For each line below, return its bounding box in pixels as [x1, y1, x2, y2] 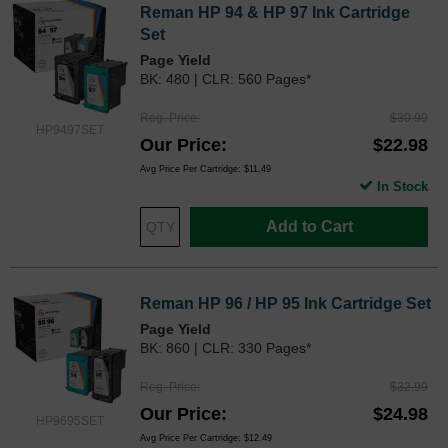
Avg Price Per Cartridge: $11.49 [140, 163, 271, 174]
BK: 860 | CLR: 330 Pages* [140, 339, 311, 356]
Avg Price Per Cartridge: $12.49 [140, 432, 272, 443]
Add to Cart [265, 217, 353, 235]
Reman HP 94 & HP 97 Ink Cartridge [140, 3, 410, 21]
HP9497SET [36, 122, 104, 137]
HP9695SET [36, 413, 104, 428]
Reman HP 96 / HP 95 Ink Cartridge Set [140, 294, 431, 312]
